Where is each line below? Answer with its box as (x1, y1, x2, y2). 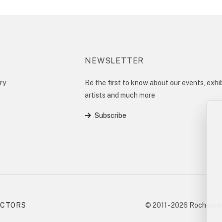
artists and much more (85, 91, 156, 99)
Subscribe (95, 111, 127, 119)
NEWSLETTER (85, 56, 144, 65)
